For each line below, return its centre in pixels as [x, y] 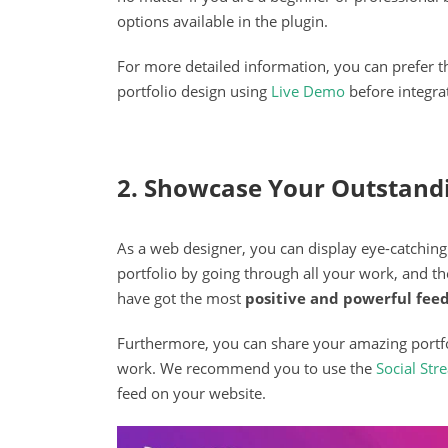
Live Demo [308, 90]
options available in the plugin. [222, 20]
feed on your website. [191, 393]
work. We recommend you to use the [246, 368]
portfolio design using [194, 90]
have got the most [181, 298]
